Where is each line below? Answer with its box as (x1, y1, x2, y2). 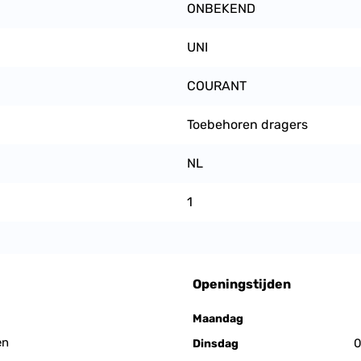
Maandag (193, 312, 243, 326)
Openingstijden (193, 276, 291, 292)
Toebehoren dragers (187, 117, 308, 132)
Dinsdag (193, 337, 239, 351)
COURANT (187, 78, 247, 93)
